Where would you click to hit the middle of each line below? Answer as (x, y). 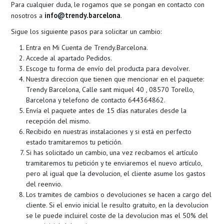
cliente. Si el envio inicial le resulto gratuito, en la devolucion (117, 205)
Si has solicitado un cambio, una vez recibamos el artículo (112, 153)
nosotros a (28, 15)
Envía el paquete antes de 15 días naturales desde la (106, 111)
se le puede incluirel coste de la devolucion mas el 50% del (117, 216)
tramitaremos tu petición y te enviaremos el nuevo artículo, (114, 163)
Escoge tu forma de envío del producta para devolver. (108, 69)
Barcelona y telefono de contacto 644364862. (96, 100)
